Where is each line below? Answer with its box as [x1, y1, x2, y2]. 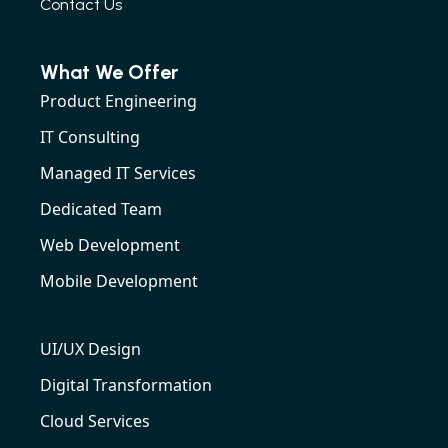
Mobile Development [40, 270, 198, 293]
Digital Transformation [40, 374, 212, 397]
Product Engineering [40, 90, 197, 113]
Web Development [40, 234, 180, 257]
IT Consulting [40, 126, 140, 149]
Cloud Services [40, 410, 150, 433]
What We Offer [40, 60, 178, 85]
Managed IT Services [40, 162, 196, 185]
